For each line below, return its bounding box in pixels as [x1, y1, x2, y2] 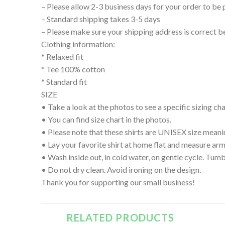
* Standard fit [41, 77, 87, 87]
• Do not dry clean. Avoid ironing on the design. [41, 165, 201, 175]
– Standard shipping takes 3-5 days [41, 14, 160, 24]
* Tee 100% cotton [41, 64, 105, 74]
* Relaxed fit [41, 52, 83, 62]
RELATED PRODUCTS [66, 211, 174, 224]
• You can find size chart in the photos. [41, 115, 171, 125]
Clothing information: [41, 39, 115, 49]
